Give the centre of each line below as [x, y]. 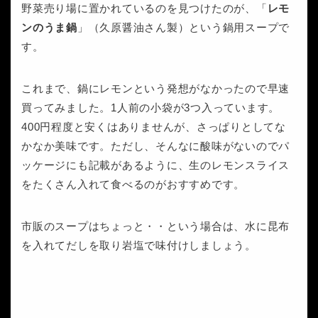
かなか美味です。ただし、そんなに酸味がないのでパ [156, 146]
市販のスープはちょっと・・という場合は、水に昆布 [156, 226]
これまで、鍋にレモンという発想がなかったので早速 [156, 88]
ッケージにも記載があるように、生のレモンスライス [156, 165]
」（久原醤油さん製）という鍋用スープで [183, 27]
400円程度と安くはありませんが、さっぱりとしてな [154, 126]
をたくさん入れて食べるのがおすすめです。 [133, 184]
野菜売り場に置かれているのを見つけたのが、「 [144, 8]
